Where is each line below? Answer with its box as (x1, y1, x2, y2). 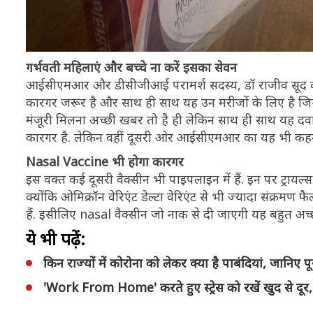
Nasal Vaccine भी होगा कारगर (26, 152, 184, 170)
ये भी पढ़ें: (26, 226, 85, 250)
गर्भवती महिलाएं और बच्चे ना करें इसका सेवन (26, 58, 237, 75)
